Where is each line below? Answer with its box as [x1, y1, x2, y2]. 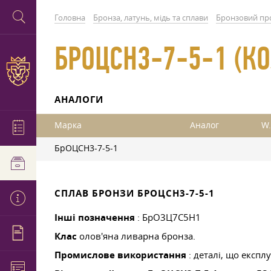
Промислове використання [54, 249, 186, 261]
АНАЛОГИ [54, 93, 103, 106]
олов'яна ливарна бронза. [77, 230, 195, 242]
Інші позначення [54, 211, 135, 224]
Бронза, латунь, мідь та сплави [93, 12, 208, 23]
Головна [54, 12, 85, 23]
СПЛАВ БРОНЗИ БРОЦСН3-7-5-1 [54, 187, 215, 200]
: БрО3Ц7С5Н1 [135, 211, 201, 223]
